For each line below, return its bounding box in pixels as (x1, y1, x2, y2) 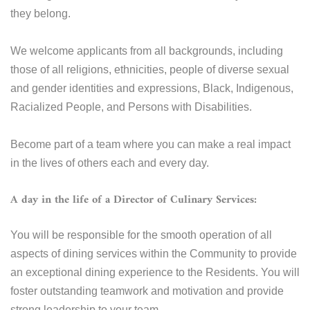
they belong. (10, 7, 71, 19)
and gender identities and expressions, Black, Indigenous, (10, 82, 293, 94)
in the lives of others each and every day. (10, 156, 209, 169)
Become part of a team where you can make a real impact (10, 138, 291, 150)
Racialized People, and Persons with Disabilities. (10, 100, 252, 113)
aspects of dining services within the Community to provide (10, 247, 297, 259)
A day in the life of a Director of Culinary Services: (10, 190, 257, 210)
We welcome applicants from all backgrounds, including (10, 44, 283, 57)
